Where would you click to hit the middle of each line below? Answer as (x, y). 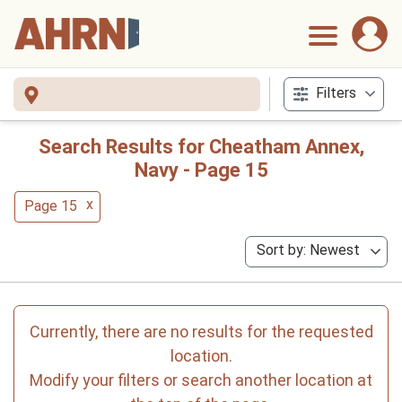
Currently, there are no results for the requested (201, 332)
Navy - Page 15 (201, 170)
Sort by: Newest (308, 250)
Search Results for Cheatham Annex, (201, 147)
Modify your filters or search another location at (201, 380)
